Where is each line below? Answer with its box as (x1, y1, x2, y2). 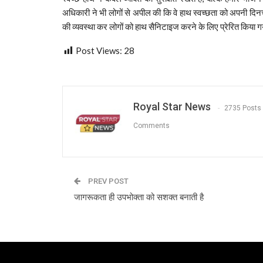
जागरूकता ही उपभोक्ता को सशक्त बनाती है (74, 192, 204, 203)
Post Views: (76, 45, 122, 56)
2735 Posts (224, 103, 261, 112)
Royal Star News (133, 100, 211, 113)
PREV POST (86, 177, 129, 186)
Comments (133, 121, 170, 130)
